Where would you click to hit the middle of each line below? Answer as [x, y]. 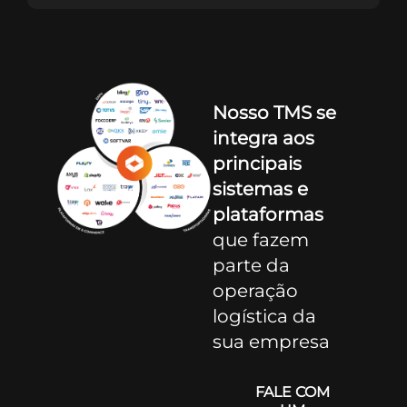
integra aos [263, 138]
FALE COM [293, 392]
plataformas [268, 214]
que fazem [260, 239]
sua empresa [271, 341]
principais [257, 163]
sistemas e [260, 189]
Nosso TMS [262, 112]
